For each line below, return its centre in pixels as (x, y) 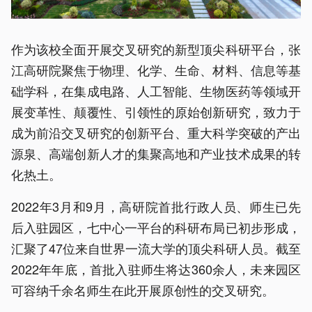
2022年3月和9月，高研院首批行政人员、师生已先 (156, 206)
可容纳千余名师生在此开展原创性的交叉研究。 (143, 290)
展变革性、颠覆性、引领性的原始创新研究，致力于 (156, 112)
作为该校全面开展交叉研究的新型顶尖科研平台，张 (156, 49)
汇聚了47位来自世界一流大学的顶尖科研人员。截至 (156, 248)
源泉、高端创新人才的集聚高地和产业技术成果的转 (156, 154)
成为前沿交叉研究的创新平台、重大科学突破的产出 (156, 133)
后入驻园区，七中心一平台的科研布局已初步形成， (156, 227)
